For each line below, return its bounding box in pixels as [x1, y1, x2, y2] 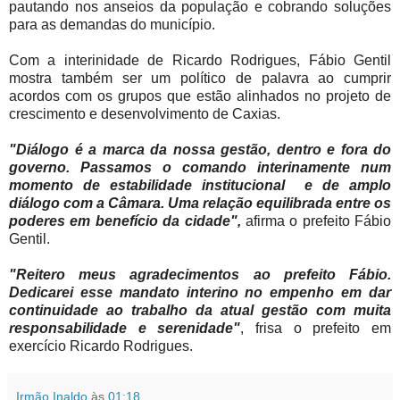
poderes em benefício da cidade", [9, 212, 241, 229]
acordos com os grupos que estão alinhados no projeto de [9, 87, 391, 104]
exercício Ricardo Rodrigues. [9, 337, 193, 354]
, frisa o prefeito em [240, 320, 392, 336]
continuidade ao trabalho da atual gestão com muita [9, 302, 391, 318]
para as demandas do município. [9, 16, 215, 32]
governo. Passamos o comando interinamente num [9, 159, 391, 175]
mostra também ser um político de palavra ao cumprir [9, 70, 391, 86]
